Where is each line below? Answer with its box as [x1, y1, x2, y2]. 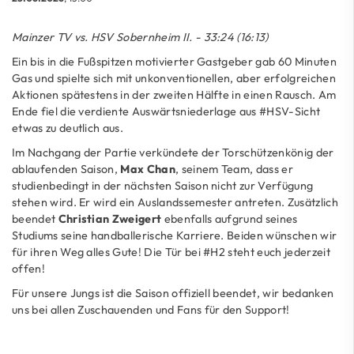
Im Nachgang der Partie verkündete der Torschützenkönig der [12, 145, 334, 160]
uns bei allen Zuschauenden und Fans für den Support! [12, 302, 290, 317]
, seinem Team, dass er [175, 161, 294, 176]
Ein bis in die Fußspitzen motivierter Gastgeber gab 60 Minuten [12, 54, 337, 69]
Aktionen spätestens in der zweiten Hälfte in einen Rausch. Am [12, 87, 337, 102]
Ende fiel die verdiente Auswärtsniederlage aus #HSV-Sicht [12, 104, 321, 119]
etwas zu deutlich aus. [12, 120, 124, 135]
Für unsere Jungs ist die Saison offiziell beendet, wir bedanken [12, 285, 334, 300]
